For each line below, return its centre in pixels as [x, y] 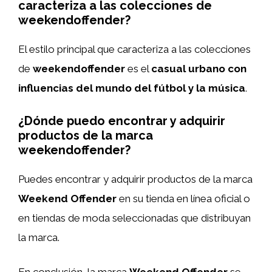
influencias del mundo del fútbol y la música [132, 88]
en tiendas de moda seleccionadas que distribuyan [134, 218]
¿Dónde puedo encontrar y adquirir [122, 121]
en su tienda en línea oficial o [183, 198]
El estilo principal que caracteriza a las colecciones [134, 49]
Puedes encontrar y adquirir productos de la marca [135, 179]
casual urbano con [199, 69]
